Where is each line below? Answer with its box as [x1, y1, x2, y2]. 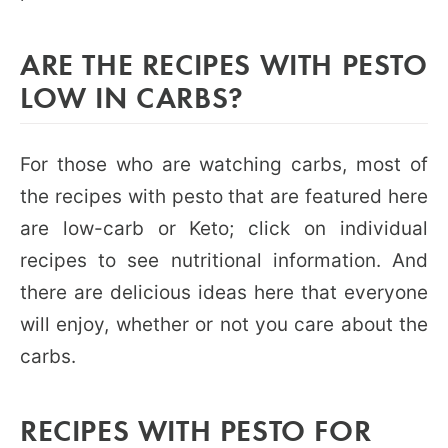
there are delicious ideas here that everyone [20, 281, 428, 304]
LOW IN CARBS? [20, 77, 244, 116]
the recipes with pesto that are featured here [20, 185, 428, 208]
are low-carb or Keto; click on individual [20, 217, 428, 240]
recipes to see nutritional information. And [20, 249, 428, 272]
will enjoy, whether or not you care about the [20, 313, 428, 336]
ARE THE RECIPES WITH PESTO [20, 44, 428, 83]
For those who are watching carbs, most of [20, 153, 428, 176]
